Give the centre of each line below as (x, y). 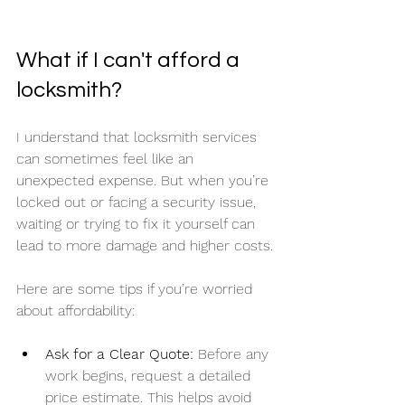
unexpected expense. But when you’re (145, 180)
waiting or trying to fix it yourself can (138, 223)
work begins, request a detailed (150, 375)
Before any (233, 353)
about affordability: (75, 310)
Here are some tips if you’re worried (137, 288)
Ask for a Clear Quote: (119, 353)
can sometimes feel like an (107, 158)
